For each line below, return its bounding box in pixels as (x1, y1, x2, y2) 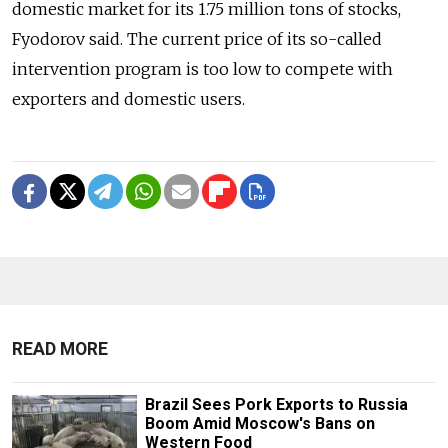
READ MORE (12, 338, 108, 359)
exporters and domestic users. (12, 88, 245, 109)
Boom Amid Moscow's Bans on (144, 413, 375, 433)
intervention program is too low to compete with (12, 58, 393, 79)
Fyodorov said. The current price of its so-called (12, 28, 382, 49)
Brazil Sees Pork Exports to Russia (144, 394, 408, 414)
